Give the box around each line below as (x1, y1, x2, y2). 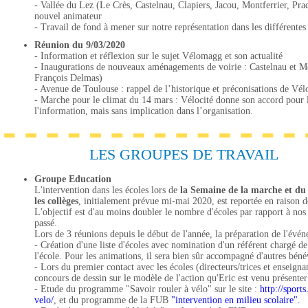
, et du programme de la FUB (54, 295, 168, 305)
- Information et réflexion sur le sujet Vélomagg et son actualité (34, 51, 283, 61)
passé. (34, 218, 57, 228)
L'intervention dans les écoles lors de (34, 185, 180, 195)
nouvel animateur (34, 11, 102, 21)
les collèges (34, 196, 78, 206)
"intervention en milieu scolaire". (168, 295, 300, 305)
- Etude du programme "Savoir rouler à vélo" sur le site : (34, 284, 260, 294)
